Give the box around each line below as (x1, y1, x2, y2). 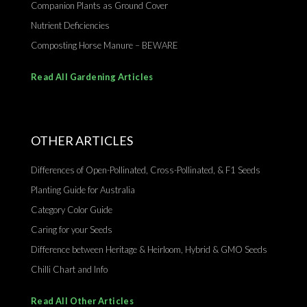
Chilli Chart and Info (31, 264, 108, 275)
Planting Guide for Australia (31, 184, 135, 196)
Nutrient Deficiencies (31, 20, 110, 32)
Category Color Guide (31, 204, 112, 216)
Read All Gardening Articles (31, 71, 153, 83)
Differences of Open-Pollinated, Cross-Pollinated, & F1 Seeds (31, 164, 260, 176)
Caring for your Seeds (31, 224, 112, 236)
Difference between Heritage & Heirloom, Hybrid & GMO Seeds (31, 244, 267, 256)
